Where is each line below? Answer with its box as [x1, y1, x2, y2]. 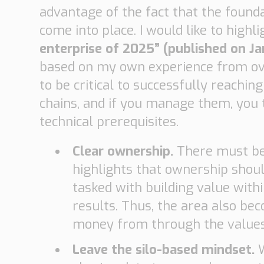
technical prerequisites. [39, 113, 179, 131]
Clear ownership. [72, 143, 177, 160]
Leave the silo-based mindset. [72, 240, 259, 258]
